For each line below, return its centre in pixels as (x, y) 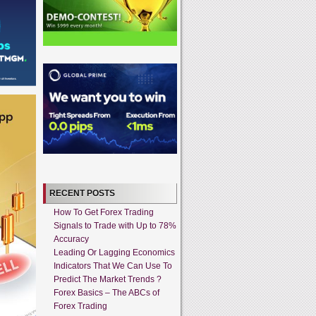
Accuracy (71, 239)
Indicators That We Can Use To (113, 266)
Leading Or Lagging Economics (114, 252)
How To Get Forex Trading (104, 212)
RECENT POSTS (82, 193)
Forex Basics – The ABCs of (107, 292)
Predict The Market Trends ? (108, 279)
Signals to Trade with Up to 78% (115, 225)
